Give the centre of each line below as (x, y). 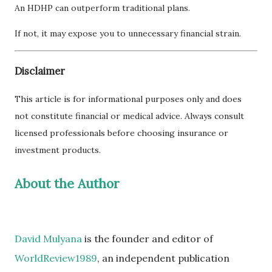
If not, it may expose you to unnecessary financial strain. (128, 33)
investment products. (58, 150)
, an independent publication (163, 258)
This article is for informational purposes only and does (128, 99)
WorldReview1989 (56, 258)
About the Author (67, 184)
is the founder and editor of (148, 239)
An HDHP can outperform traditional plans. (102, 8)
